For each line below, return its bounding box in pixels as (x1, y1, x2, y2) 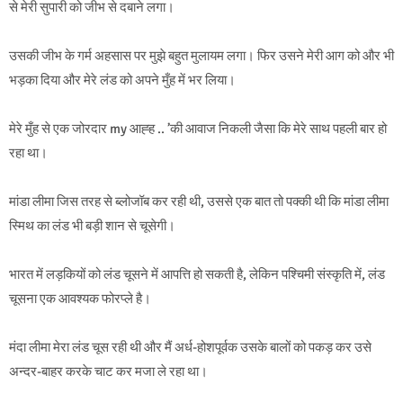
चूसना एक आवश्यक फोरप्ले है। (9, 291, 151, 308)
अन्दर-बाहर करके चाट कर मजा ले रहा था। (9, 363, 208, 381)
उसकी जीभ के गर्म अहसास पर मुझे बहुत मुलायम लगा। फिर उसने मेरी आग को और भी (9, 48, 394, 65)
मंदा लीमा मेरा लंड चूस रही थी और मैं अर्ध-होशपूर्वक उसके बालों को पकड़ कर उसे (9, 339, 372, 356)
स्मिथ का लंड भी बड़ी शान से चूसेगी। (9, 218, 175, 235)
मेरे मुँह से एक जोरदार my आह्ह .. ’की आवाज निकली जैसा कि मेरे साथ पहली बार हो (9, 121, 387, 138)
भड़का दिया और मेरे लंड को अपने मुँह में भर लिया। (9, 72, 236, 89)
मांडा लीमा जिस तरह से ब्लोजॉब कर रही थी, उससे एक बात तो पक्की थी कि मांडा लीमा (9, 193, 389, 210)
